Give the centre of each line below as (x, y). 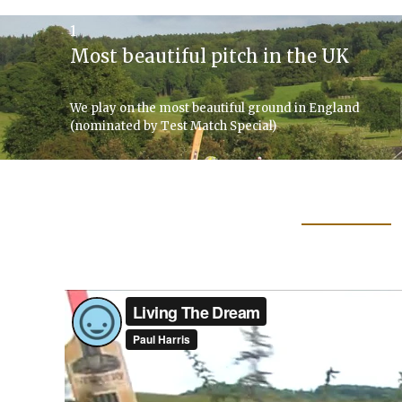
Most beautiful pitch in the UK (210, 56)
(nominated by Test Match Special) (173, 126)
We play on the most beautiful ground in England (215, 108)
